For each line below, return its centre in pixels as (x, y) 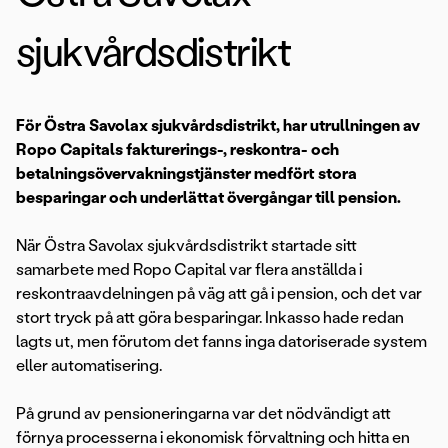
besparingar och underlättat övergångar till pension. (208, 198)
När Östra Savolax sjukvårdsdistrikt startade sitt (186, 246)
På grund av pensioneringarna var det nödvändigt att (203, 414)
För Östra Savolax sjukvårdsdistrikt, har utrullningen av (218, 126)
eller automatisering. (89, 366)
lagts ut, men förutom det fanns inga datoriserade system (221, 342)
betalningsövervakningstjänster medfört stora (186, 174)
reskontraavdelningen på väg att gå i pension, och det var (219, 294)
